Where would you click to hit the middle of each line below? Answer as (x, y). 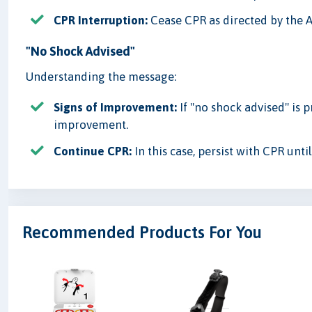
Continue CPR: (93, 151)
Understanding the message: (101, 76)
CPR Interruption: (101, 20)
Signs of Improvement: (116, 107)
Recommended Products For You (142, 233)
